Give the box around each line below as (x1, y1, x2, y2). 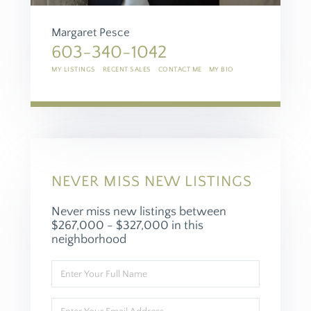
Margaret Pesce (51, 26, 130, 40)
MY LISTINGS (51, 66, 96, 74)
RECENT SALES (102, 66, 151, 74)
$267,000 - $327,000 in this (51, 219, 203, 233)
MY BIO (208, 66, 234, 74)
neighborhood (51, 233, 126, 247)
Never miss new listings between (51, 205, 226, 219)
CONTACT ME (158, 66, 202, 74)
